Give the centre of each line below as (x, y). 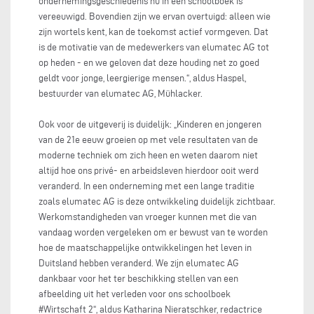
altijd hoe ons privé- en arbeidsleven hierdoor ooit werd (149, 171)
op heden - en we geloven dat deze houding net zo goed (149, 63)
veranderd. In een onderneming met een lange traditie (146, 186)
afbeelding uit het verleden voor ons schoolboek (135, 294)
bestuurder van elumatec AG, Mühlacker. (121, 94)
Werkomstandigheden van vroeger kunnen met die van (148, 217)
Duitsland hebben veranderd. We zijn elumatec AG (139, 263)
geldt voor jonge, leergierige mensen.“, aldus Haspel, (142, 78)
